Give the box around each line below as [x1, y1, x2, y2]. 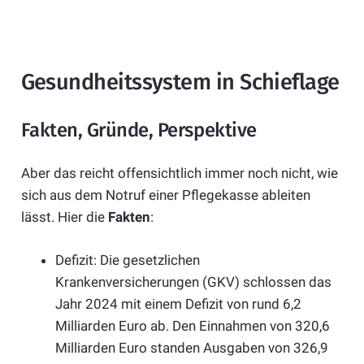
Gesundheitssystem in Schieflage [20, 69, 340, 96]
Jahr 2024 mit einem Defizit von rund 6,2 [55, 295, 301, 312]
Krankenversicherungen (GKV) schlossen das [55, 273, 331, 290]
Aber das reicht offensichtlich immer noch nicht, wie [20, 165, 338, 182]
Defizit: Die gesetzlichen [55, 251, 200, 268]
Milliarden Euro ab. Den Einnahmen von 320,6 [55, 317, 330, 334]
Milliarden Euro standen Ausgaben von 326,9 [55, 339, 328, 356]
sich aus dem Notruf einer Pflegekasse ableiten [20, 187, 310, 204]
